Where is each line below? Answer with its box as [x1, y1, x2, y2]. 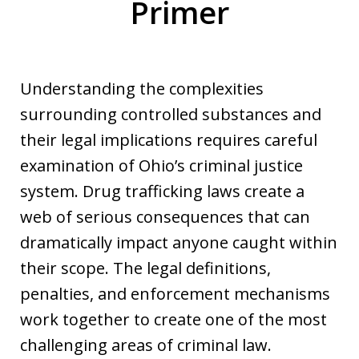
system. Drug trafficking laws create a [20, 179, 305, 202]
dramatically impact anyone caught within [20, 231, 337, 253]
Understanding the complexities [20, 77, 264, 99]
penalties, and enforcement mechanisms [20, 282, 330, 305]
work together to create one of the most [20, 308, 327, 330]
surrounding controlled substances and [20, 103, 321, 125]
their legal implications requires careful [20, 128, 317, 151]
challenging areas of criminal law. [20, 333, 272, 356]
